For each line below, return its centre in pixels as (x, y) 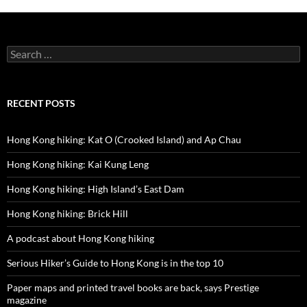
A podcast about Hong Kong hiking (81, 238)
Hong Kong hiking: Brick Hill (67, 214)
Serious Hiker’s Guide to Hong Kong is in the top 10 (115, 263)
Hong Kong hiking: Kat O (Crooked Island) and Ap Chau (124, 140)
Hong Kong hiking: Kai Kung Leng (78, 164)
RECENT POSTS (41, 103)
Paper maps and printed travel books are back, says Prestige (133, 288)
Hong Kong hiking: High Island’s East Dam (96, 189)
